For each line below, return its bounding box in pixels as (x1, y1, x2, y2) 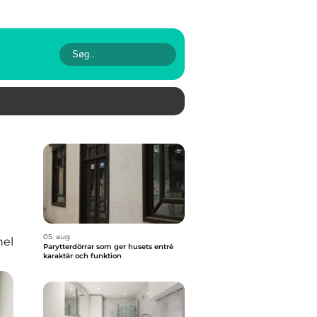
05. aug (43, 232, 70, 241)
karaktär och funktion (43, 251, 122, 260)
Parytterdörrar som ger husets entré (43, 242, 173, 251)
